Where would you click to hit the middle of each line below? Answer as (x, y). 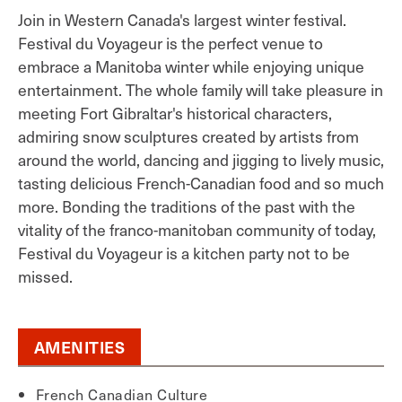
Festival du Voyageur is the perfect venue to (170, 43)
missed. (45, 276)
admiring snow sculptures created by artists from (188, 136)
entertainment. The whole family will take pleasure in (201, 90)
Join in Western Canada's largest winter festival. (182, 20)
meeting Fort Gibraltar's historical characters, (175, 113)
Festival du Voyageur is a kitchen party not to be (184, 253)
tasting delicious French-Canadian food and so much (201, 183)
